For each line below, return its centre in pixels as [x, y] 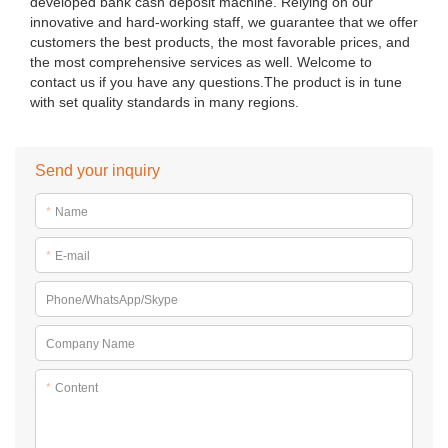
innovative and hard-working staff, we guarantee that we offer [224, 21]
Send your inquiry [97, 170]
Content [76, 387]
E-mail [72, 255]
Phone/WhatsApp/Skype [112, 299]
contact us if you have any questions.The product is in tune [216, 81]
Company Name [90, 343]
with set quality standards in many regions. [164, 101]
